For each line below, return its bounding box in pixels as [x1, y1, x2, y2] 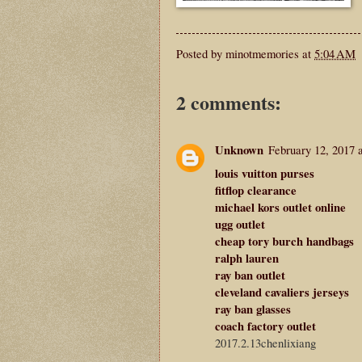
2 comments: [176, 88, 281, 117]
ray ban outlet [215, 267, 285, 284]
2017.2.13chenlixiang [215, 335, 316, 351]
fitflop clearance [215, 182, 297, 199]
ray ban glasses [215, 301, 291, 318]
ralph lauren [215, 250, 279, 267]
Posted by [176, 44, 225, 61]
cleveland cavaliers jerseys [215, 284, 349, 301]
